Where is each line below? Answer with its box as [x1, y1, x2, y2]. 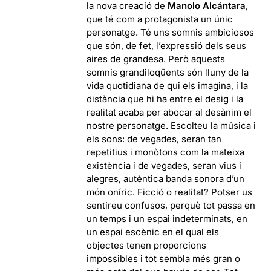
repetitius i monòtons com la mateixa [87, 146, 245, 158]
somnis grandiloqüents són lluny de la [87, 66, 249, 78]
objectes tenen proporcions [87, 239, 207, 251]
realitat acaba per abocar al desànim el [87, 106, 252, 118]
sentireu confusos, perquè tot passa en [87, 199, 256, 211]
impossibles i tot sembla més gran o [87, 252, 241, 264]
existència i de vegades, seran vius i [87, 159, 242, 171]
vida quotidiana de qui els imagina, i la [87, 79, 249, 91]
